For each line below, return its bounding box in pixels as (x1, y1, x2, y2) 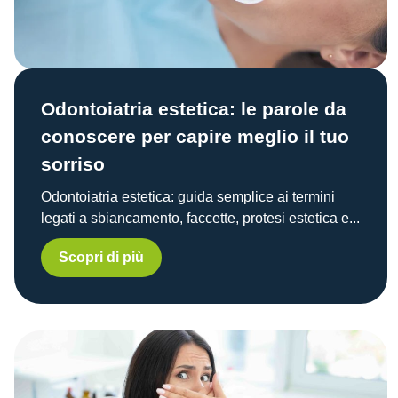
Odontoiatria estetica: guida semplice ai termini (41, 188, 335, 204)
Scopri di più (59, 249, 144, 265)
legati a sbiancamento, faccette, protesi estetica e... (41, 210, 360, 226)
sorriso (41, 153, 105, 174)
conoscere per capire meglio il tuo (41, 125, 349, 147)
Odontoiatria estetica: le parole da (41, 98, 346, 119)
